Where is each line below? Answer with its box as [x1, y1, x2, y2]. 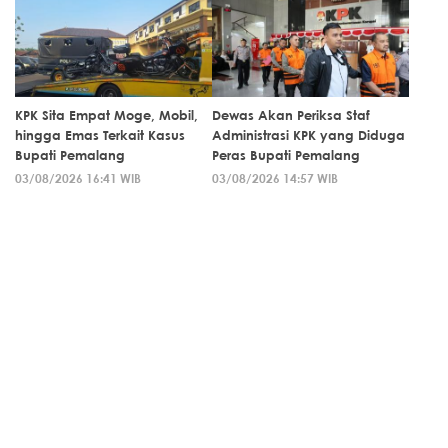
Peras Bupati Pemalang [212, 146, 360, 163]
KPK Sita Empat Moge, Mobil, [15, 106, 198, 123]
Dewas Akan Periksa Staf [212, 106, 370, 123]
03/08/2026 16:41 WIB [15, 169, 141, 186]
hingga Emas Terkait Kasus [15, 126, 185, 143]
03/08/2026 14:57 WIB [212, 169, 338, 186]
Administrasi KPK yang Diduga [212, 126, 405, 143]
